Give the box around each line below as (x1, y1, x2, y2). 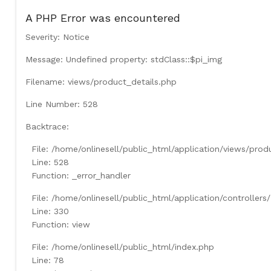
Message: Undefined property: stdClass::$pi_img (25, 54, 222, 64)
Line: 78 (31, 255, 64, 265)
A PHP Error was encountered (25, 11, 180, 24)
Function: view (31, 219, 90, 229)
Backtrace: (25, 121, 69, 131)
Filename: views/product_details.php (25, 76, 177, 87)
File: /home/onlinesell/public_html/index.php (31, 241, 214, 252)
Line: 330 (31, 206, 69, 216)
